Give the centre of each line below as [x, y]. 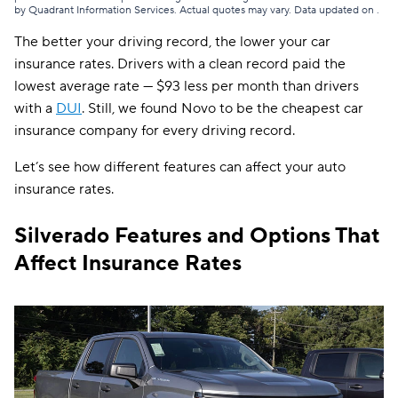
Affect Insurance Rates [128, 263]
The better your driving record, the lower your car [172, 42]
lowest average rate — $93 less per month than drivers [187, 86]
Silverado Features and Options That [197, 236]
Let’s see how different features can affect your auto [180, 167]
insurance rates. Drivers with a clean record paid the [180, 64]
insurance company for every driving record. [155, 131]
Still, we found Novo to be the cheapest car [226, 108]
